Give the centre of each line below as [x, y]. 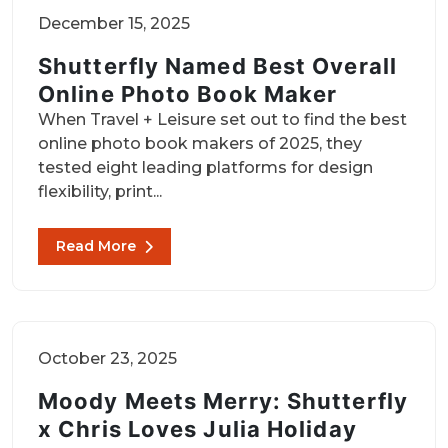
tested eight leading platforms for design [205, 167]
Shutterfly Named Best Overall [217, 66]
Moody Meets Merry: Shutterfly [223, 401]
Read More [96, 246]
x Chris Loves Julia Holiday [197, 429]
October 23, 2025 [107, 358]
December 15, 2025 [114, 23]
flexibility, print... [100, 191]
